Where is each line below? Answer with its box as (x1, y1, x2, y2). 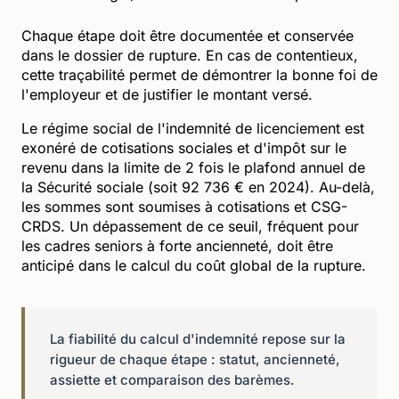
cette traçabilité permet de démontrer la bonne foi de (21, 65, 378, 84)
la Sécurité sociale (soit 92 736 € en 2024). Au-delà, (21, 177, 375, 196)
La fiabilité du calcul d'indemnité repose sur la (50, 330, 346, 347)
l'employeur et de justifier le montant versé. (21, 85, 313, 103)
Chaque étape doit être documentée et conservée (21, 26, 354, 45)
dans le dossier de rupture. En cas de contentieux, (21, 45, 358, 64)
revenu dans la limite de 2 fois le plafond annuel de (21, 158, 365, 176)
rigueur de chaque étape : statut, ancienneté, (50, 350, 340, 368)
